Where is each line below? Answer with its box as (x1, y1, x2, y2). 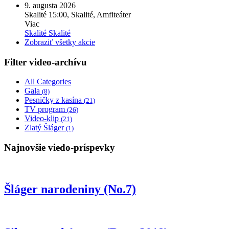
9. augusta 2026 (25, 1, 76, 10)
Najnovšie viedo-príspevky (4, 142, 115, 153)
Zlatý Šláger (25, 123, 66, 132)
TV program (25, 105, 67, 114)
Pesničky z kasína (25, 96, 84, 105)
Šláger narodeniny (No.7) (4, 182, 136, 196)
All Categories (25, 77, 71, 86)
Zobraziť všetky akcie (25, 38, 95, 47)
